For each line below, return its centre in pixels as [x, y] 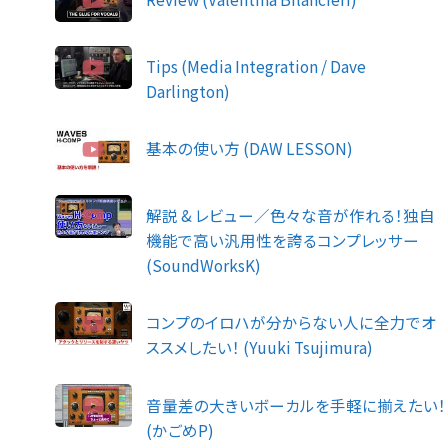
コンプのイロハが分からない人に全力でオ [291, 322]
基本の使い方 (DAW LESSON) [250, 148]
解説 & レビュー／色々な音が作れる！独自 [291, 215]
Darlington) [188, 91]
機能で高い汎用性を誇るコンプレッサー [283, 240]
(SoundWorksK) [204, 265]
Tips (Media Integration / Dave [256, 66]
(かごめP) [180, 429]
